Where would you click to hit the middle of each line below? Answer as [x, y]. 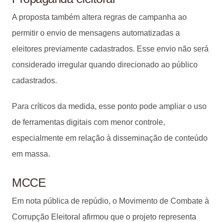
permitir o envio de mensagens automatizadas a [96, 33]
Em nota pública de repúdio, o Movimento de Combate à [111, 201]
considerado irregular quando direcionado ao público [105, 64]
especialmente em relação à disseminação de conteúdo [110, 138]
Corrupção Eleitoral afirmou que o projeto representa [104, 217]
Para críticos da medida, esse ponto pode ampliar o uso [109, 106]
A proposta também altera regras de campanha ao [99, 17]
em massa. [31, 154]
